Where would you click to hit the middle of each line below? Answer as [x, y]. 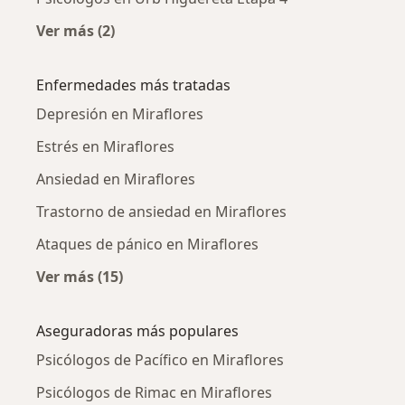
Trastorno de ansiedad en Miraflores [161, 211]
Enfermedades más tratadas [133, 85]
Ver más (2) [75, 30]
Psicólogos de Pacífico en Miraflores [160, 359]
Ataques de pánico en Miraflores [147, 244]
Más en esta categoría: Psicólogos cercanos [230, 51]
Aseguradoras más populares [137, 330]
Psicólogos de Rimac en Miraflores [154, 392]
